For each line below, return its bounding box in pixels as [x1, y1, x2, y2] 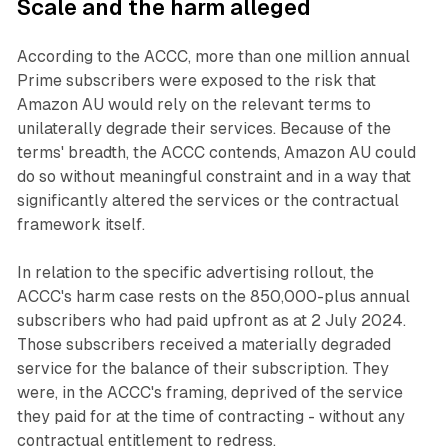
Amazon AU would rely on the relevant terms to [16, 95, 371, 115]
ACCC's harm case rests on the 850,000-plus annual [16, 287, 410, 307]
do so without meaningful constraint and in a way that [16, 167, 411, 187]
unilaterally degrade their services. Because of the [16, 119, 391, 139]
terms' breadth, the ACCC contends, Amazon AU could [16, 143, 416, 163]
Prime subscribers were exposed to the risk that [16, 71, 376, 91]
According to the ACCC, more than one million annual [16, 47, 410, 67]
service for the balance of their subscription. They [16, 359, 389, 379]
